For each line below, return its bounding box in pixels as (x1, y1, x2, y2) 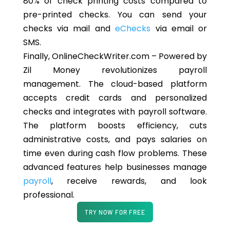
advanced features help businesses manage (23, 161, 207, 174)
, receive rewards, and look (51, 175, 207, 187)
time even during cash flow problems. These (23, 147, 207, 160)
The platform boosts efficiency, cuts (23, 120, 207, 132)
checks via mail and (23, 23, 116, 35)
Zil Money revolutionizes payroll (23, 64, 207, 76)
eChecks (115, 23, 151, 35)
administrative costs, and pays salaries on (23, 133, 207, 146)
